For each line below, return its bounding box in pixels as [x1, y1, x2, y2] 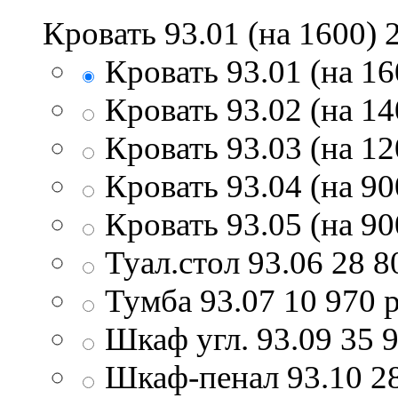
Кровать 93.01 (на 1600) [43, 14, 385, 52]
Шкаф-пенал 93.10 [105, 358, 362, 395]
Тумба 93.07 [105, 282, 275, 319]
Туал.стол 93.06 [105, 243, 323, 281]
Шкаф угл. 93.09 [105, 320, 332, 357]
